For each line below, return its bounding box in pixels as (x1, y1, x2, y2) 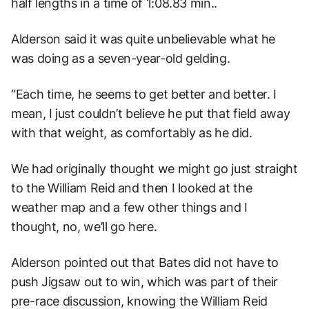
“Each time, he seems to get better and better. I (11, 87, 277, 102)
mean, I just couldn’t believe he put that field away (11, 106, 290, 121)
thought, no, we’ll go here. (11, 219, 157, 235)
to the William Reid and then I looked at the (11, 181, 252, 196)
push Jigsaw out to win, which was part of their (11, 275, 279, 290)
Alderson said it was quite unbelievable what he (11, 32, 276, 47)
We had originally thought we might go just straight (11, 161, 298, 177)
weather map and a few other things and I (11, 200, 248, 215)
